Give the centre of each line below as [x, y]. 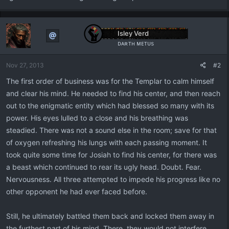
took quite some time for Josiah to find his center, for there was [111, 155]
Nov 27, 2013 [25, 65]
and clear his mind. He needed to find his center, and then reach [113, 93]
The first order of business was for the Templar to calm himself [110, 81]
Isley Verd [133, 33]
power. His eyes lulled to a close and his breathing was [97, 118]
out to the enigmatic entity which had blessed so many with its [110, 106]
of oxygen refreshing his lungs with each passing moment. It [107, 142]
